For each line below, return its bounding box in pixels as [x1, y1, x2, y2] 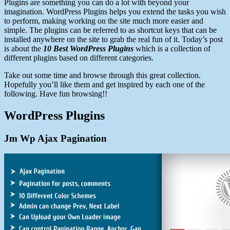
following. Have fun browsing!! [4, 89, 107, 98]
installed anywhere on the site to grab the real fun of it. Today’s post [4, 34, 223, 44]
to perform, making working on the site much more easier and [4, 16, 203, 25]
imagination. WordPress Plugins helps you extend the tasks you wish [4, 7, 226, 16]
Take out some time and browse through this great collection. [4, 70, 201, 80]
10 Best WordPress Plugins [41, 44, 133, 53]
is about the [4, 44, 41, 53]
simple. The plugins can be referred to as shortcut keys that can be [4, 25, 217, 34]
